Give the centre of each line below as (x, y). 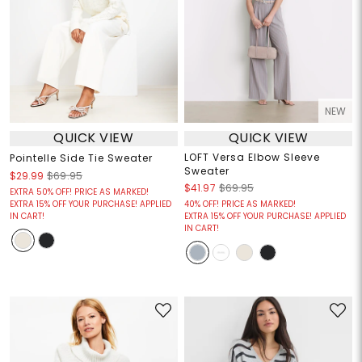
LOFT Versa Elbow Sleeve (252, 157)
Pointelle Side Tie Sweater (81, 158)
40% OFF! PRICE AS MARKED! (240, 204)
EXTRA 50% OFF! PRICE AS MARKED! (79, 192)
